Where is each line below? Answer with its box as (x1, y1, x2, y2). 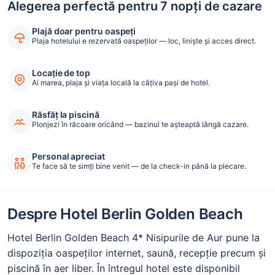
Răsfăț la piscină (32, 109, 99, 120)
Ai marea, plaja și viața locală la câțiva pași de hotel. (32, 78, 210, 88)
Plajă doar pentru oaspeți (32, 26, 136, 37)
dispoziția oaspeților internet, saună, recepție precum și (7, 247, 266, 260)
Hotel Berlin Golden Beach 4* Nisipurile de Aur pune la (7, 231, 260, 244)
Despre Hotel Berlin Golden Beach (7, 205, 243, 223)
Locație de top (32, 68, 91, 79)
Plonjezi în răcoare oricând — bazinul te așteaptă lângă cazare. (32, 120, 249, 130)
